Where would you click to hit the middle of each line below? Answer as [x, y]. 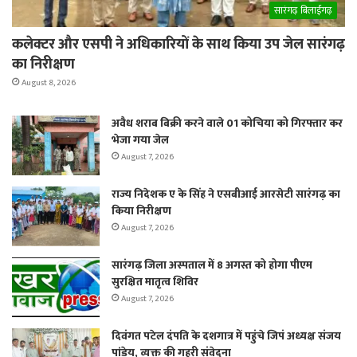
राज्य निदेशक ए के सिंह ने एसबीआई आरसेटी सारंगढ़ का [226, 194]
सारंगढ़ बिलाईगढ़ [303, 11]
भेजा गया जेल [140, 140]
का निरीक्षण [43, 65]
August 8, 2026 [49, 83]
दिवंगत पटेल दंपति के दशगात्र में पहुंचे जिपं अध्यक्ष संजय [226, 336]
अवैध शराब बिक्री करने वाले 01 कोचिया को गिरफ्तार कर [227, 124]
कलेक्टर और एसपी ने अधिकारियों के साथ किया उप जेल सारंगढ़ [178, 45]
